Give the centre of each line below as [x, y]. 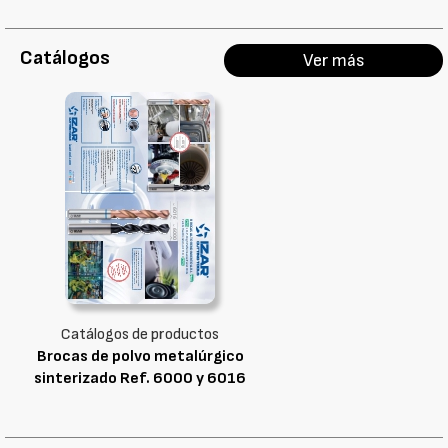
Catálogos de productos [140, 334]
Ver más [333, 60]
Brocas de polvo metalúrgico [140, 356]
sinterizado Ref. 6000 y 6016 [140, 378]
